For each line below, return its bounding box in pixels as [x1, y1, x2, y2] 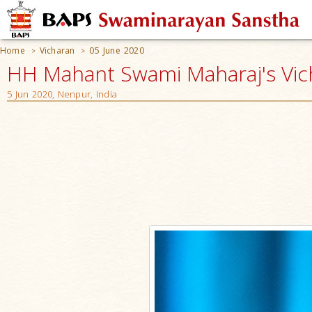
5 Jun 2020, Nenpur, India [7, 88, 117, 100]
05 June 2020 [89, 45, 144, 56]
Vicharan [39, 45, 75, 56]
